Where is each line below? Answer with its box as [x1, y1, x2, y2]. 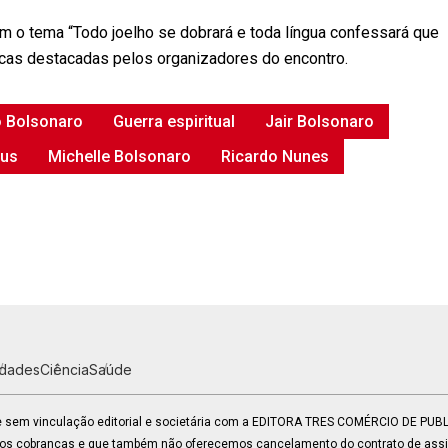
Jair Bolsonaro [265, 112, 374, 131]
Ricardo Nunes [221, 147, 329, 166]
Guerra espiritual [113, 112, 235, 131]
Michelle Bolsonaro [48, 147, 191, 166]
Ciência [40, 361, 89, 378]
